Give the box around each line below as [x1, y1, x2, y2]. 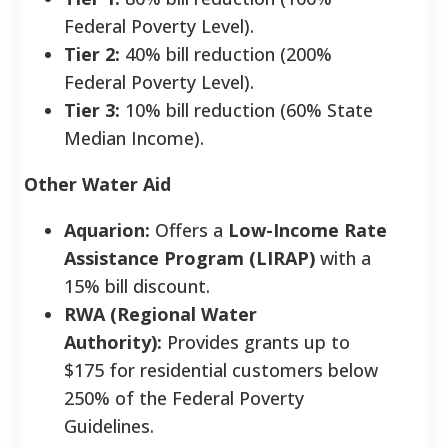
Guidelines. [64, 413, 154, 438]
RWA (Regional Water [64, 301, 257, 326]
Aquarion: [64, 217, 150, 242]
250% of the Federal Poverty [64, 385, 304, 410]
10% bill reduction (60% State [120, 97, 373, 122]
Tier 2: [64, 41, 120, 66]
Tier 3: [64, 97, 120, 122]
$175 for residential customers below [64, 357, 378, 382]
